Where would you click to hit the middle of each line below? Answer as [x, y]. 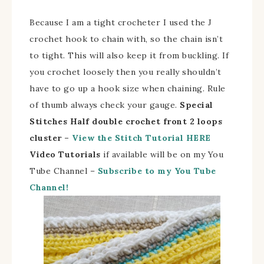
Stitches [50, 121]
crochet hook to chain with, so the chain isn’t [126, 39]
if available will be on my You [162, 154]
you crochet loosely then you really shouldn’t [126, 72]
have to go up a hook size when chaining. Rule [128, 88]
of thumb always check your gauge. [105, 105]
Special [197, 105]
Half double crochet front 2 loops [146, 121]
